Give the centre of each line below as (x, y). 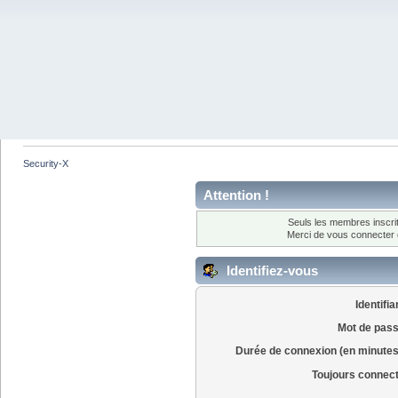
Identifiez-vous (271, 271)
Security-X (46, 163)
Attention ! (236, 195)
